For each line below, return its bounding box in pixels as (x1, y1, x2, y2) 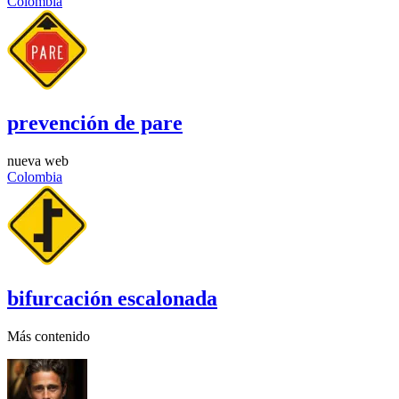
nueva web (7, 152, 69, 168)
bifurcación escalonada (7, 286, 217, 310)
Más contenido (7, 328, 90, 344)
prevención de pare (7, 111, 183, 135)
